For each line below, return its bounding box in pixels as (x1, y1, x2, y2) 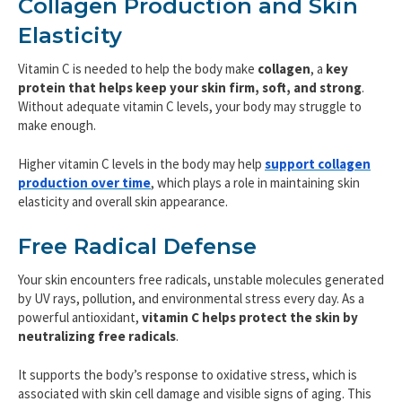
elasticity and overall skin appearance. (18, 193, 228, 211)
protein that (18, 78, 96, 96)
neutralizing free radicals (18, 327, 176, 345)
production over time (18, 174, 151, 192)
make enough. (18, 116, 96, 134)
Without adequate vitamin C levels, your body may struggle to (18, 97, 362, 115)
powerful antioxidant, (18, 308, 142, 326)
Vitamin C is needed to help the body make (18, 59, 258, 77)
